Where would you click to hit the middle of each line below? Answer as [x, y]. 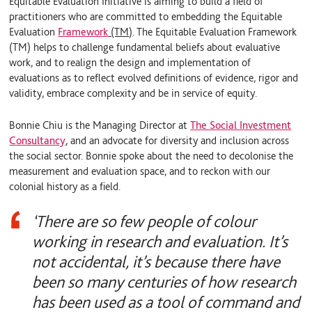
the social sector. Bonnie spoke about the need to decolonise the [151, 156]
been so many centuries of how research [164, 282]
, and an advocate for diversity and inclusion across [178, 141]
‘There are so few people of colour [144, 221]
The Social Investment [241, 125]
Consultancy [38, 141]
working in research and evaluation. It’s [159, 242]
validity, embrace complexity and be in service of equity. [133, 93]
